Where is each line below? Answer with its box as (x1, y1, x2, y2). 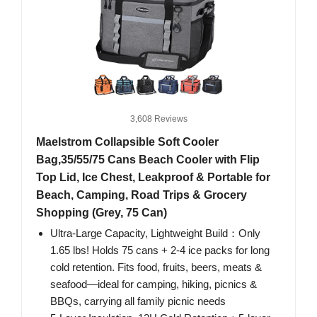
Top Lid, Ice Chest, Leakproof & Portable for (36, 171, 270, 184)
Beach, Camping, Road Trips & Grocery (36, 189, 247, 202)
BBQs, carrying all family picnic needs (50, 295, 226, 308)
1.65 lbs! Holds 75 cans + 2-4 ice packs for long (50, 244, 270, 257)
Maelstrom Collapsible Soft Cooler (36, 136, 219, 149)
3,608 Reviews (129, 114, 188, 125)
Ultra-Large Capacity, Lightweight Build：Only (50, 227, 260, 240)
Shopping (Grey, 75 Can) (36, 207, 167, 219)
